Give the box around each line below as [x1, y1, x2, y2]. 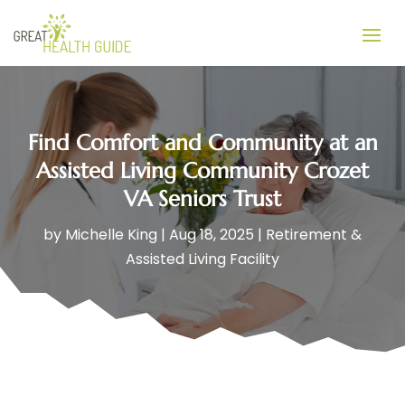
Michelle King [65, 223, 157, 245]
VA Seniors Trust [124, 184, 281, 212]
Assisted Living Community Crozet [36, 156, 369, 184]
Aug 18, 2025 [169, 223, 254, 245]
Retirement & [266, 223, 362, 245]
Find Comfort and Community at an [27, 128, 378, 156]
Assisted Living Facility [126, 248, 279, 269]
